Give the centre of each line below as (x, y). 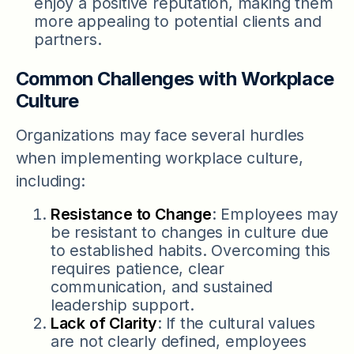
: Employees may (275, 215)
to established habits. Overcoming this (190, 251)
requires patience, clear (137, 269)
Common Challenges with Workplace (175, 78)
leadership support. (122, 305)
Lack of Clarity (104, 324)
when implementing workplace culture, (159, 158)
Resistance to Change (131, 215)
